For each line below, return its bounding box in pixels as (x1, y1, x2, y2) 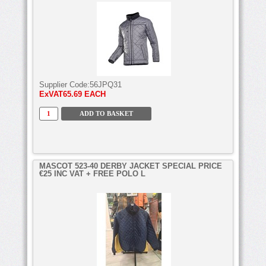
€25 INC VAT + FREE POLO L (39, 169, 145, 178)
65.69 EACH (63, 89, 106, 99)
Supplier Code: (39, 80, 90, 89)
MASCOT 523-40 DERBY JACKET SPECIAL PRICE (39, 161, 222, 170)
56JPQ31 (90, 80, 122, 89)
